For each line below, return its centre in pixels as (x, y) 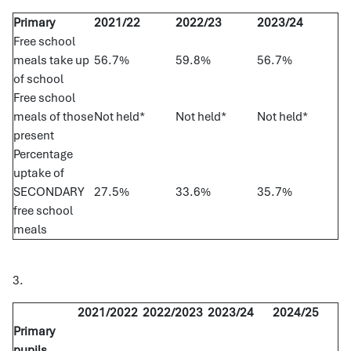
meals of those (53, 117)
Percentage (43, 154)
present (34, 136)
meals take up (51, 60)
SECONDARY (49, 192)
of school (38, 79)
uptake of (39, 173)
